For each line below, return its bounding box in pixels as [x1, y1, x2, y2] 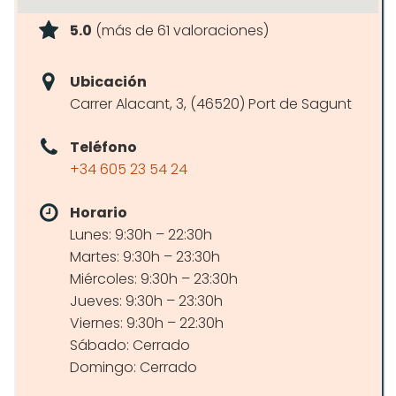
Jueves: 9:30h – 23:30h [70, 291, 223, 311]
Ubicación [70, 72, 147, 92]
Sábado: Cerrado [70, 335, 190, 355]
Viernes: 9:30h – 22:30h [70, 313, 224, 333]
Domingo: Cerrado [70, 357, 197, 377]
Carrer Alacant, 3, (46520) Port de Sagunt [70, 94, 352, 114]
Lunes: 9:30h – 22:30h [70, 225, 212, 245]
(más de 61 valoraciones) [92, 20, 269, 41]
